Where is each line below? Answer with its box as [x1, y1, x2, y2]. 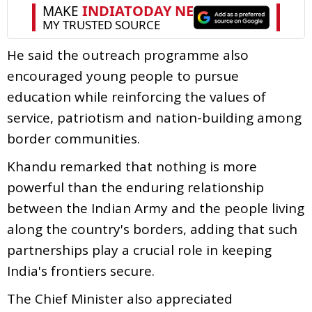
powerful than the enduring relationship [7, 178, 264, 196]
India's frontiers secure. [7, 261, 155, 280]
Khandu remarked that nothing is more [7, 157, 257, 175]
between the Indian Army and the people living [7, 198, 304, 217]
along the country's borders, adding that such [7, 219, 297, 238]
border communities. [7, 129, 140, 148]
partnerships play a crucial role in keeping [7, 240, 272, 259]
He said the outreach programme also [7, 45, 249, 64]
